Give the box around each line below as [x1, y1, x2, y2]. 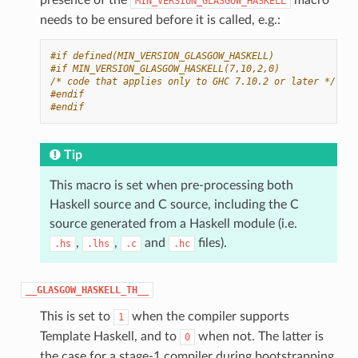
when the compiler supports [128, 309, 289, 323]
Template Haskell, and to [39, 329, 180, 343]
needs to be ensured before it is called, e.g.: [39, 13, 280, 26]
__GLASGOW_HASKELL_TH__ [25, 284, 149, 296]
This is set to [39, 309, 113, 323]
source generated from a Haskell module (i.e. [49, 217, 297, 230]
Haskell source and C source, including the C [49, 197, 299, 211]
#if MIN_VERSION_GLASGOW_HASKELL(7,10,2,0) [50, 62, 280, 74]
